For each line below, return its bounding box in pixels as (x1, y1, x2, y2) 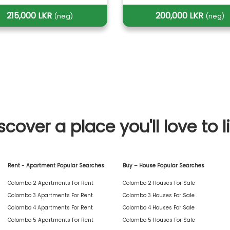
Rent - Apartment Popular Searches (8, 162, 104, 169)
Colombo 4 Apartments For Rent (8, 204, 93, 212)
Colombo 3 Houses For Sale (123, 191, 195, 199)
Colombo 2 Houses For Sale (123, 179, 195, 187)
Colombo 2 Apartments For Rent (8, 179, 93, 187)
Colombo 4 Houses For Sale (123, 204, 195, 212)
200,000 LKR (156, 9, 206, 22)
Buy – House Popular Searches (123, 162, 204, 169)
